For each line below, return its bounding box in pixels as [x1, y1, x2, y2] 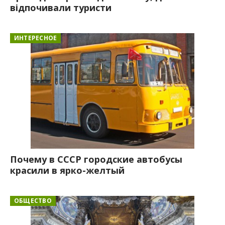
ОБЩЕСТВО [14, 196, 52, 205]
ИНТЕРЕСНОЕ [14, 34, 57, 42]
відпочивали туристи [10, 2, 111, 14]
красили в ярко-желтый [10, 164, 125, 176]
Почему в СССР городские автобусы [10, 153, 182, 165]
